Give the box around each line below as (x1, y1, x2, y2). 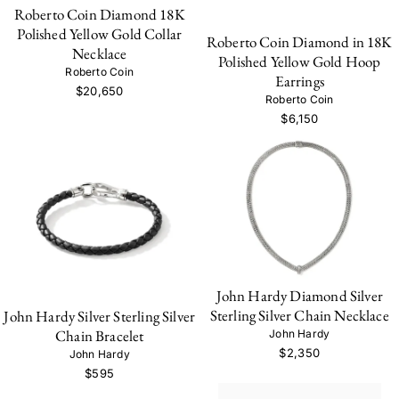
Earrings (274, 70, 324, 91)
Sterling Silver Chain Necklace (209, 305, 389, 326)
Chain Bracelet (55, 326, 144, 346)
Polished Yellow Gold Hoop (218, 51, 381, 71)
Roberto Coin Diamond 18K (13, 4, 185, 25)
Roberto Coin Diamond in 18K (206, 31, 393, 52)
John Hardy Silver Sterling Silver (4, 306, 196, 327)
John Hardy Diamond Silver (216, 286, 383, 306)
